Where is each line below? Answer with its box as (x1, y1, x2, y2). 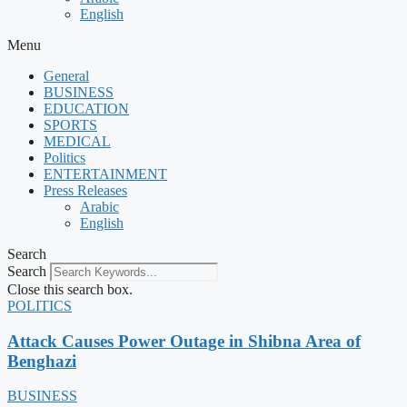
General (44, 68, 89, 84)
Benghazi (7, 351, 76, 371)
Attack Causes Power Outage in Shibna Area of (7, 331, 361, 351)
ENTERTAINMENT (44, 166, 167, 182)
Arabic (80, 199, 119, 214)
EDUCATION (44, 101, 129, 116)
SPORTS (44, 117, 97, 133)
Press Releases (44, 183, 127, 198)
